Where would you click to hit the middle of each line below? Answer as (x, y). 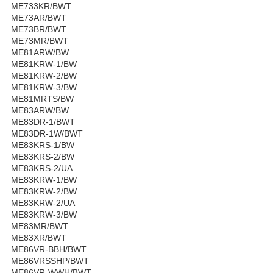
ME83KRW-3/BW (44, 214)
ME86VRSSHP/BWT (50, 261)
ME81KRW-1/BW (44, 64)
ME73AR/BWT (39, 17)
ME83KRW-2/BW (44, 191)
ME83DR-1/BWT (43, 122)
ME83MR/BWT (40, 226)
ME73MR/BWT (40, 41)
